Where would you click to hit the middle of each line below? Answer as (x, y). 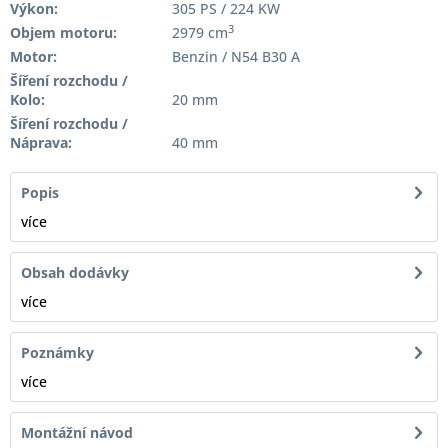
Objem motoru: (63, 32)
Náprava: (41, 142)
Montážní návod (77, 432)
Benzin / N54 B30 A (235, 56)
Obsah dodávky (75, 272)
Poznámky (57, 352)
